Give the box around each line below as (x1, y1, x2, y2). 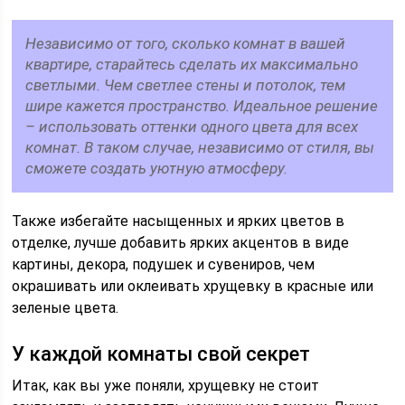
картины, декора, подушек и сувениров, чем (12, 256, 316, 273)
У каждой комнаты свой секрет (12, 343, 311, 365)
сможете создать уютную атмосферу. (25, 159, 288, 177)
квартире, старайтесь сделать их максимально (25, 55, 359, 73)
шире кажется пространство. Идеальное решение (25, 97, 379, 115)
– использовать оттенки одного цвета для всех (25, 118, 359, 136)
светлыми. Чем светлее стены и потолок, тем (25, 76, 346, 94)
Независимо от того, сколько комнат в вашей (25, 34, 346, 52)
